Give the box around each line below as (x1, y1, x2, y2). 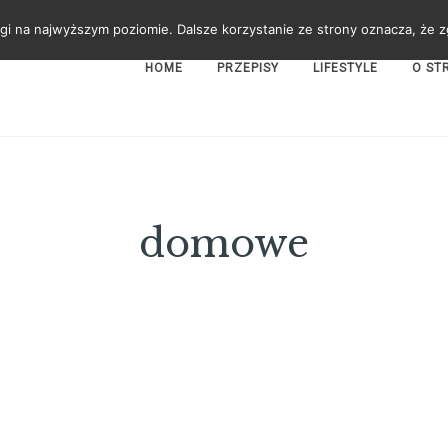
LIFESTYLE (313, 61, 379, 76)
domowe (139, 219, 309, 267)
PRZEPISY (217, 61, 280, 76)
